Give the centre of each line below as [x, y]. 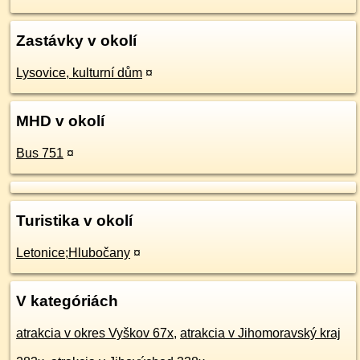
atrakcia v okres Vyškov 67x [95, 333]
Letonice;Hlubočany [73, 253]
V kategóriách [67, 301]
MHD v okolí [60, 121]
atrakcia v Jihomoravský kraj [260, 333]
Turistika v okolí [74, 221]
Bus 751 [40, 153]
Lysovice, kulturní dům [79, 73]
